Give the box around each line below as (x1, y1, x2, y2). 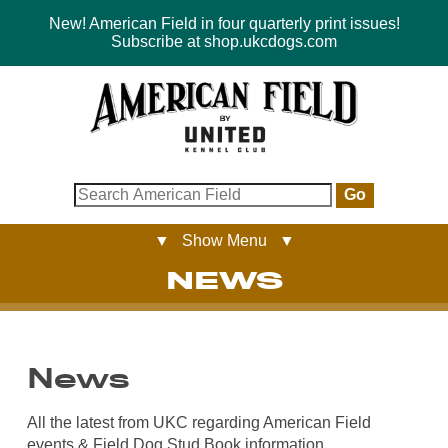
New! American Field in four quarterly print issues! (48, 15, 400, 32)
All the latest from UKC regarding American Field (26, 414, 371, 432)
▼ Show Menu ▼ (153, 231, 295, 249)
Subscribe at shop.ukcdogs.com (111, 33, 337, 50)
